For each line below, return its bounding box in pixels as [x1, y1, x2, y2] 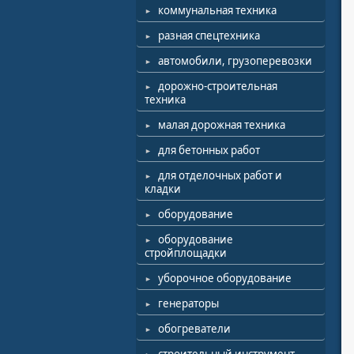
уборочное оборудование [158, 271, 292, 285]
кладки [145, 182, 181, 196]
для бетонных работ [158, 143, 260, 157]
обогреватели [158, 322, 231, 336]
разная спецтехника [158, 28, 260, 43]
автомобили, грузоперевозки [158, 54, 312, 68]
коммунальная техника [158, 3, 277, 17]
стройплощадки [145, 246, 227, 260]
